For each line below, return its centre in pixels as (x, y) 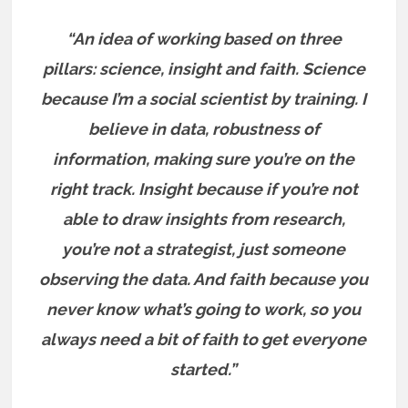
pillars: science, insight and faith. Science (204, 68)
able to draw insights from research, (204, 219)
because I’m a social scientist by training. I (204, 98)
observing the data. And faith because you (204, 279)
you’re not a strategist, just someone (204, 249)
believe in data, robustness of (204, 128)
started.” (204, 369)
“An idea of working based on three (204, 38)
